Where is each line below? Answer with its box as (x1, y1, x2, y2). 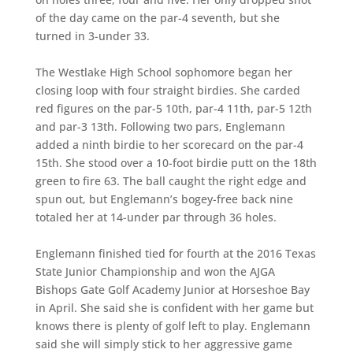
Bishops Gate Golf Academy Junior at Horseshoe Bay (35, 282, 310, 297)
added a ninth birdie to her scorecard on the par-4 (35, 137, 303, 152)
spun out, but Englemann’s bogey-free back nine (35, 191, 293, 206)
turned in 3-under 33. (35, 28, 150, 43)
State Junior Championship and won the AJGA (35, 264, 275, 279)
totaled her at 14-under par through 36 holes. (35, 210, 283, 225)
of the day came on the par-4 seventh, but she (35, 10, 280, 25)
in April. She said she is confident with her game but (35, 300, 314, 315)
